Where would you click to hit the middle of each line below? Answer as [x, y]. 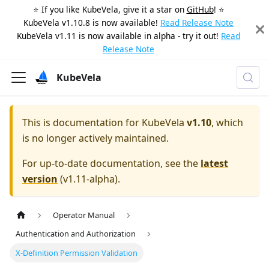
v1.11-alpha [89, 179]
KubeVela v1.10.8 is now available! [91, 23]
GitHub [200, 9]
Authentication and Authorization [76, 234]
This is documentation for [82, 122]
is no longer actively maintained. [95, 138]
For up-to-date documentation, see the [111, 163]
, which [227, 122]
